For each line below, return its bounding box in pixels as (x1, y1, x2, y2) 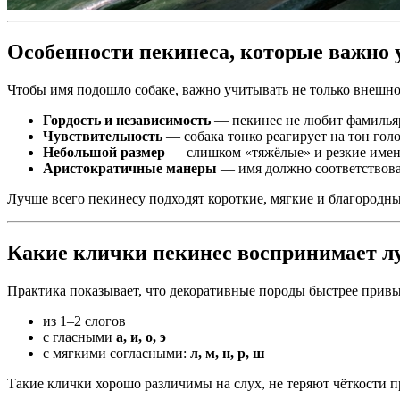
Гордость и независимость (43, 112, 211, 128)
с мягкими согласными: (43, 345, 190, 361)
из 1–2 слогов (43, 312, 126, 329)
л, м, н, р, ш (190, 345, 265, 361)
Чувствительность (43, 128, 162, 144)
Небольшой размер (43, 144, 165, 160)
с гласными (43, 329, 116, 345)
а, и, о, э (116, 329, 166, 345)
